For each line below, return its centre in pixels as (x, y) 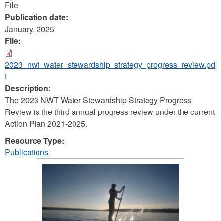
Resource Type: (36, 140)
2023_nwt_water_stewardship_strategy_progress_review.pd (110, 64)
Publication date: (37, 17)
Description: (29, 88)
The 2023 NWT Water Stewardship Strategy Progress (98, 100)
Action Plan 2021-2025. (46, 124)
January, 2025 (30, 29)
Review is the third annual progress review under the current (110, 112)
